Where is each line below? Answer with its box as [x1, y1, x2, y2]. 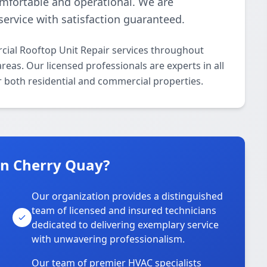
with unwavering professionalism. [32, 232, 185, 246]
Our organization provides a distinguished [32, 190, 223, 203]
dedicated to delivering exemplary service [32, 218, 219, 231]
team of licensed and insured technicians [32, 204, 217, 217]
